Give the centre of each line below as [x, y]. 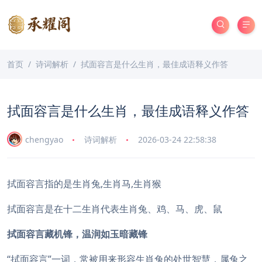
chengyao [44, 139]
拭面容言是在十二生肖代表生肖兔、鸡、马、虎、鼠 [115, 209]
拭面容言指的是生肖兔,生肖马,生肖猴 [84, 184]
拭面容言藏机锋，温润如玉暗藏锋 [77, 234]
